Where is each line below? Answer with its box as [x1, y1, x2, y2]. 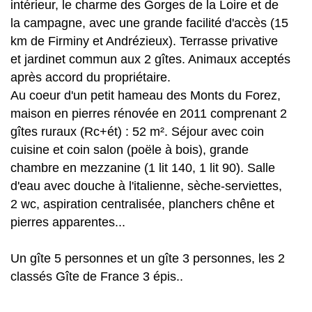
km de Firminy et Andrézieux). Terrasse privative [10, 34, 278, 48]
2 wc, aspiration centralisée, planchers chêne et [10, 197, 274, 211]
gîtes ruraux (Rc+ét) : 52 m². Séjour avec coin [10, 125, 264, 139]
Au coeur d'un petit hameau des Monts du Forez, [10, 88, 281, 102]
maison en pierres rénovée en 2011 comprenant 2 [10, 107, 287, 120]
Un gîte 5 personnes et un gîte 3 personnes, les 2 [10, 251, 285, 265]
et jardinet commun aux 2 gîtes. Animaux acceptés [10, 52, 290, 66]
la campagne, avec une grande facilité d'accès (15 [10, 16, 288, 30]
